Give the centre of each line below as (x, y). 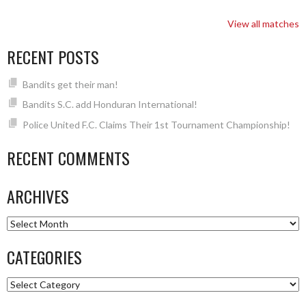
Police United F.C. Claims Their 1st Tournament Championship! (156, 124)
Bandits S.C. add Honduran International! (110, 105)
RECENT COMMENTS (68, 157)
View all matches (263, 24)
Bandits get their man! (70, 85)
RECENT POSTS (53, 57)
